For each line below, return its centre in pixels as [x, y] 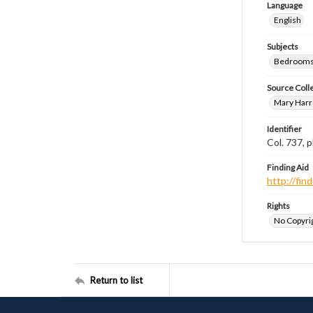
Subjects [283, 46]
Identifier [284, 129]
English [287, 20]
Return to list [116, 280]
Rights [278, 206]
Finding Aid [288, 167]
